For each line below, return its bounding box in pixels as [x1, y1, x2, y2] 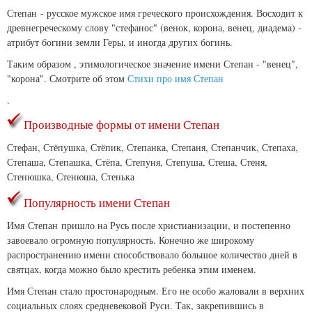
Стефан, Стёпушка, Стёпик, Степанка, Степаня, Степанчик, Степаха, [7, 141, 298, 155]
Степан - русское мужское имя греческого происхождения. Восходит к [7, 6, 303, 19]
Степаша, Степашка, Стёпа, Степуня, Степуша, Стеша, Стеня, [7, 155, 267, 169]
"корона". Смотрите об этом [7, 71, 127, 85]
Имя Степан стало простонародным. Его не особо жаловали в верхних [7, 284, 304, 298]
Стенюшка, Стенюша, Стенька [7, 170, 134, 184]
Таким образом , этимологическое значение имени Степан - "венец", [7, 56, 298, 70]
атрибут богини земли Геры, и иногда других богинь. [7, 35, 233, 49]
